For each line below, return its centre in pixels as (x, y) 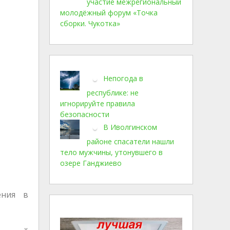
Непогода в (123, 78)
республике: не (113, 93)
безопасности (85, 114)
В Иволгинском (130, 127)
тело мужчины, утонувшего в (111, 152)
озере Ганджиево (91, 163)
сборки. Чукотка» (90, 23)
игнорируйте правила (98, 103)
